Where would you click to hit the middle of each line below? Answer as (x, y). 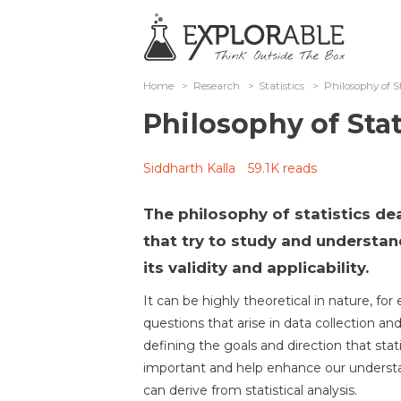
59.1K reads (282, 168)
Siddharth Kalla (189, 168)
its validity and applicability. (256, 268)
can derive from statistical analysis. (250, 390)
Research (216, 86)
